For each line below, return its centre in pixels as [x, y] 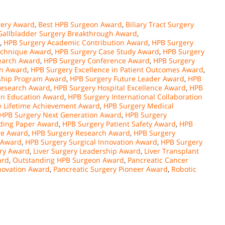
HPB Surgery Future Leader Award [127, 79]
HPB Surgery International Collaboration [135, 97]
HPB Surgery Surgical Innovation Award [91, 142]
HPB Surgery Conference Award [97, 61]
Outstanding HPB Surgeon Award [68, 160]
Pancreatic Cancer [158, 160]
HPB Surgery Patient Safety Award [119, 124]
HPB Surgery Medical [139, 106]
